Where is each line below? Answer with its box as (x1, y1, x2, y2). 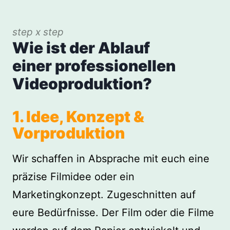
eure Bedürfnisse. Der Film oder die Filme (12, 206, 214, 219)
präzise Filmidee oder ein (12, 170, 135, 183)
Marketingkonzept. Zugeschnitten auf (12, 188, 196, 201)
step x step (12, 26, 64, 39)
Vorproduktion (12, 124, 125, 143)
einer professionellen (12, 56, 176, 75)
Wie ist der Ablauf (12, 39, 150, 57)
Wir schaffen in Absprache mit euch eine (12, 152, 209, 165)
